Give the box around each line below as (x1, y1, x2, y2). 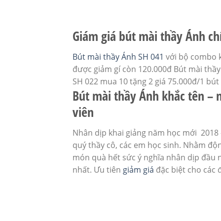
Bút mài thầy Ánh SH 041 (73, 51, 164, 63)
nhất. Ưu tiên (73, 164, 123, 176)
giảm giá (123, 164, 154, 176)
